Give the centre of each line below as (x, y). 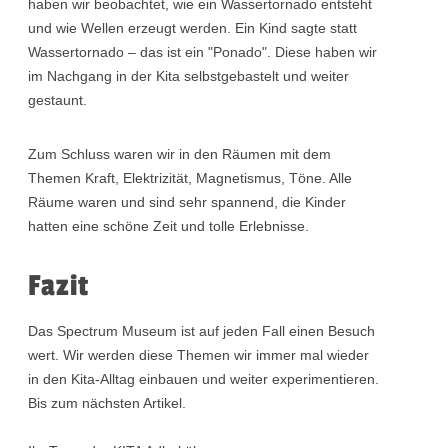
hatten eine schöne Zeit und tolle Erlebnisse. (169, 226)
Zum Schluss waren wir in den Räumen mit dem (180, 154)
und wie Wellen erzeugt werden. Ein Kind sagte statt (193, 28)
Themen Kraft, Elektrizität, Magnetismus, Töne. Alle (190, 178)
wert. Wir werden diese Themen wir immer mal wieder (199, 355)
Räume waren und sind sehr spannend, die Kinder (187, 202)
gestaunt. (58, 100)
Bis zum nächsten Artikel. (107, 403)
